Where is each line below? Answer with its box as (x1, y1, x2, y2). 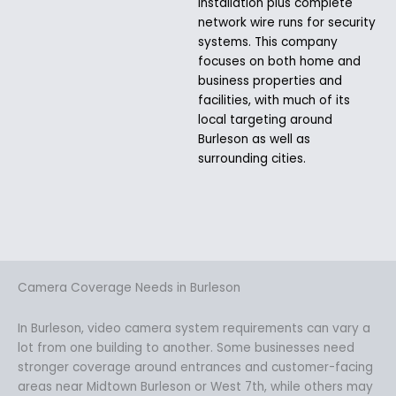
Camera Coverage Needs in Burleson (18, 278, 240, 296)
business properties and (198, 72, 342, 89)
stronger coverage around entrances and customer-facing (18, 358, 373, 376)
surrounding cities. (198, 149, 306, 167)
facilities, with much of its (198, 91, 350, 109)
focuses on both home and (198, 52, 361, 70)
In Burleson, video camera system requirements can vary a (18, 319, 370, 337)
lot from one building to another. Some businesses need (18, 339, 354, 356)
